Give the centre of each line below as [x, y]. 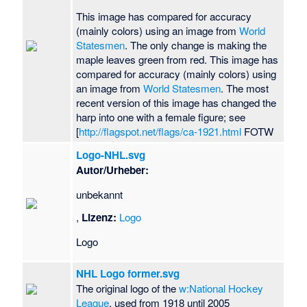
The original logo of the [128, 288]
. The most [245, 88]
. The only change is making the [196, 45]
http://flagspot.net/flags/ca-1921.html [160, 132]
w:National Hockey [221, 288]
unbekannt [100, 194]
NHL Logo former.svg [128, 274]
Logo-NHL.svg [111, 155]
